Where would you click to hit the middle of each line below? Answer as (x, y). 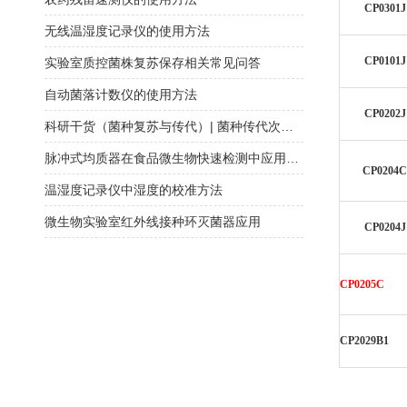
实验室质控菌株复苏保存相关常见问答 (153, 63)
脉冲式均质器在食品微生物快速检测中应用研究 (293, 158)
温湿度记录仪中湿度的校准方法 (134, 190)
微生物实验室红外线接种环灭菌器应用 (153, 222)
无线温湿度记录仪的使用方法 (127, 31)
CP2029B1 (364, 341)
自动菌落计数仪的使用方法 (121, 94)
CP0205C (362, 284)
